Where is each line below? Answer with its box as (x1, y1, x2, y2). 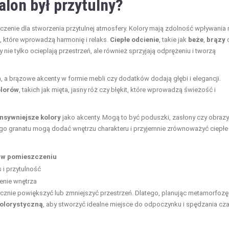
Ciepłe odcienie (110, 35, 159, 43)
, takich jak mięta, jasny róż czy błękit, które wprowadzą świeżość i (19, 85, 216, 94)
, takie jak (159, 35, 188, 43)
